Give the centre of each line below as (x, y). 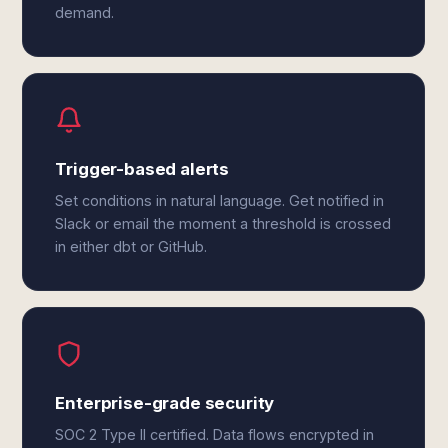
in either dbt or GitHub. (131, 246)
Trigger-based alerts (142, 169)
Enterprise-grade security (165, 403)
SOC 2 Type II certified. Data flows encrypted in (215, 434)
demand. (85, 12)
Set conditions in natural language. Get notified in (220, 200)
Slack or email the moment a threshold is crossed (223, 223)
